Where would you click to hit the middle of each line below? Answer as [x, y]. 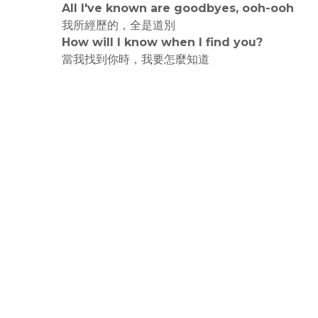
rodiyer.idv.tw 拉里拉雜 [124, 76]
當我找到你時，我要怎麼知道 [136, 59]
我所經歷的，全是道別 [119, 25]
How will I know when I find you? [162, 42]
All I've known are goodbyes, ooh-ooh [178, 8]
